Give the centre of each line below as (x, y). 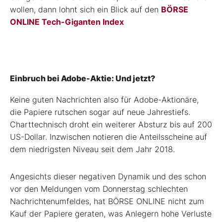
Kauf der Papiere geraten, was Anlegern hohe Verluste (111, 213)
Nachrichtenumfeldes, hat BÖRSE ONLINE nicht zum (107, 201)
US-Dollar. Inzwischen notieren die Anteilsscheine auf (109, 137)
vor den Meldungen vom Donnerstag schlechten (99, 189)
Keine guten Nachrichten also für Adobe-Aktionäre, (104, 99)
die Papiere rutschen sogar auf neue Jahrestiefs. (100, 112)
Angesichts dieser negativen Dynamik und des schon (108, 176)
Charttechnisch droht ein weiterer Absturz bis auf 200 (111, 124)
